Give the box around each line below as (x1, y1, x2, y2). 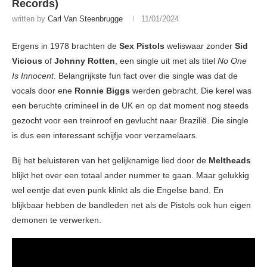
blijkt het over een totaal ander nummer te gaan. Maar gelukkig (12, 170, 249, 181)
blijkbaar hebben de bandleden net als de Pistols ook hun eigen (12, 200, 251, 210)
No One (218, 56, 247, 66)
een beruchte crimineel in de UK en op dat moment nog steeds (12, 101, 249, 111)
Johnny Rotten (54, 56, 115, 66)
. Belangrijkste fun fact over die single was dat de (54, 71, 238, 81)
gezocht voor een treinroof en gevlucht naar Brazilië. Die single (12, 116, 249, 126)
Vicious (12, 56, 42, 66)
